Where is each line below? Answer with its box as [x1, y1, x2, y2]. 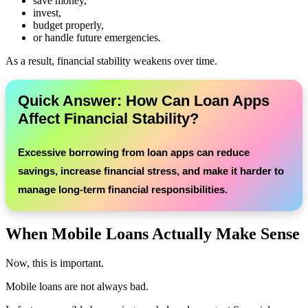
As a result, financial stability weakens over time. [5, 54, 217, 67]
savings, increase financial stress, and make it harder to [18, 164, 284, 177]
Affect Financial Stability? [18, 109, 199, 127]
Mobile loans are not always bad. [5, 280, 148, 292]
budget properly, [33, 19, 104, 31]
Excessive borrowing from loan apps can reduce [18, 146, 250, 158]
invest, [33, 6, 61, 19]
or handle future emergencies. [33, 31, 161, 43]
